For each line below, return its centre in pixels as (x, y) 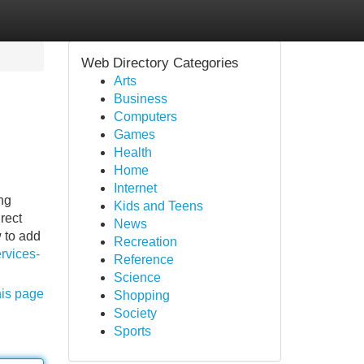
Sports (132, 331)
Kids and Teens (158, 206)
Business (140, 99)
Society (135, 313)
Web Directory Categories (160, 63)
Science (137, 277)
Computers (145, 117)
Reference (143, 260)
